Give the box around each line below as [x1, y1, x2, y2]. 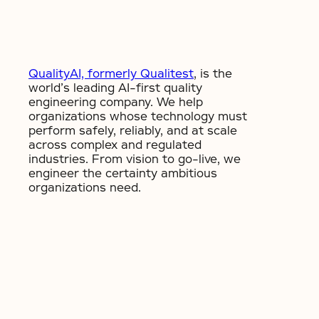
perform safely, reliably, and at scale [28, 123, 237, 138]
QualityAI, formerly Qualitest [28, 66, 194, 81]
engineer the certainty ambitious [28, 166, 217, 181]
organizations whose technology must [28, 109, 247, 124]
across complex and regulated [28, 137, 202, 152]
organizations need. [28, 180, 141, 195]
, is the [194, 66, 232, 81]
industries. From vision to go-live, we [28, 152, 241, 167]
